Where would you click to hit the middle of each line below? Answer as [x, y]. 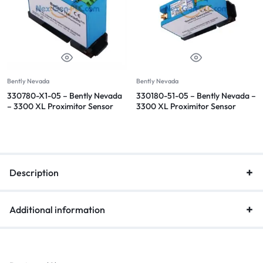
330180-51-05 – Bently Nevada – [196, 95]
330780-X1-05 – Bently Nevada [65, 95]
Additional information [57, 209]
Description [34, 172]
